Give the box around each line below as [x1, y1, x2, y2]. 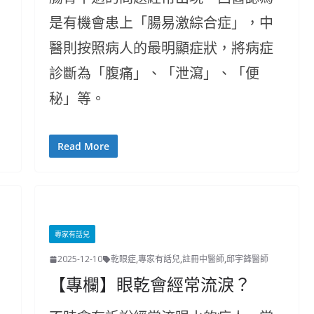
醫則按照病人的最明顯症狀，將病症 [48, 39, 273, 57]
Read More [57, 139, 109, 153]
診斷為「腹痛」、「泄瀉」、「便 [48, 64, 259, 83]
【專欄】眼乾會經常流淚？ [48, 275, 251, 295]
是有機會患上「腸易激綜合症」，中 [48, 13, 273, 32]
